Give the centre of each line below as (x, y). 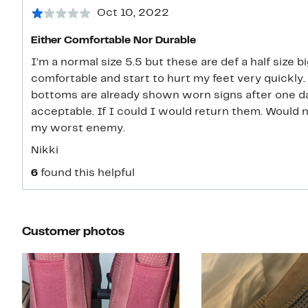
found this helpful (88, 174)
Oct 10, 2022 (133, 13)
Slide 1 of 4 (51, 258)
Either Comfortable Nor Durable (113, 41)
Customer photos (73, 232)
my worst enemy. (78, 129)
